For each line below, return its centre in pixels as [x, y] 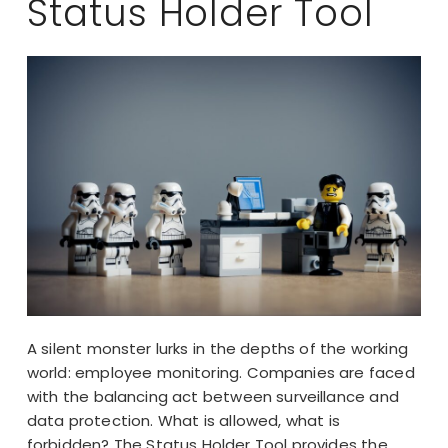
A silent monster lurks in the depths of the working [217, 348]
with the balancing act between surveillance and [212, 396]
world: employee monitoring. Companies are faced [220, 372]
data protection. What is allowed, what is [183, 420]
